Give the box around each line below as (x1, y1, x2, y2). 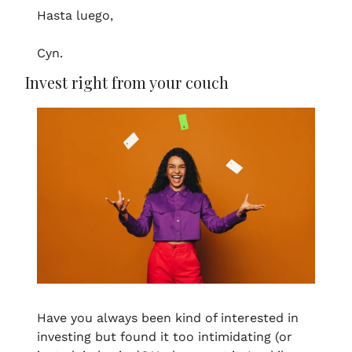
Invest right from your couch (25, 71, 229, 93)
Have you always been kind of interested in (37, 310, 299, 326)
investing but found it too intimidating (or (37, 329, 292, 345)
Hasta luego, (37, 8, 113, 24)
